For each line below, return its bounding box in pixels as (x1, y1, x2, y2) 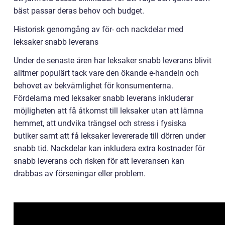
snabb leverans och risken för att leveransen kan (14, 156, 184, 166)
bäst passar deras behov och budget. (14, 6, 144, 16)
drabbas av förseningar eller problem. (14, 169, 146, 179)
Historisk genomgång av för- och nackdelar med (14, 25, 183, 35)
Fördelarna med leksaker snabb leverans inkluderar (14, 93, 193, 103)
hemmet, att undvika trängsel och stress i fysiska (14, 119, 186, 129)
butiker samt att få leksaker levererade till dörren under (14, 131, 205, 141)
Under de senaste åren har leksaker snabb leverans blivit (14, 56, 211, 66)
